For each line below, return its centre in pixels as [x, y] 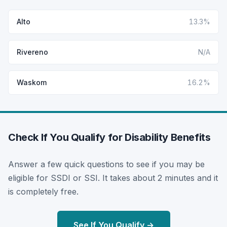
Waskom [32, 82]
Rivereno [32, 52]
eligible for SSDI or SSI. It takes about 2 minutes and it [113, 178]
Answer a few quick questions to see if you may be [106, 164]
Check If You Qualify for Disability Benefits [109, 137]
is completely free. [43, 191]
